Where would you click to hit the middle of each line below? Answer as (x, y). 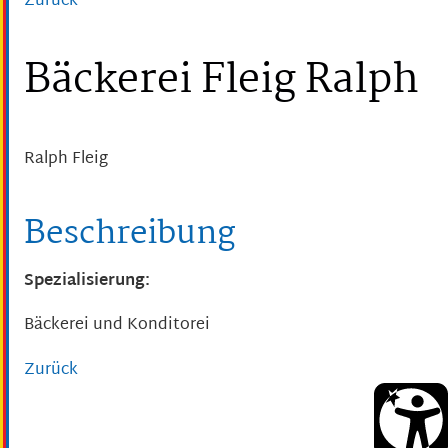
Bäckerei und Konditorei (117, 326)
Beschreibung (129, 235)
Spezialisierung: (87, 282)
